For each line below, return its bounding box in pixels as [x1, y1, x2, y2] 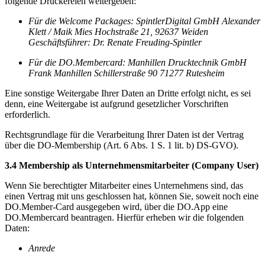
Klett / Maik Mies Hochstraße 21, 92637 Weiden [28, 26, 208, 37]
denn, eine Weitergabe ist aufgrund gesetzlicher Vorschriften [5, 98, 228, 109]
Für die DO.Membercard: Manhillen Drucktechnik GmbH [28, 57, 247, 67]
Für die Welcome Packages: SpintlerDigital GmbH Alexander [28, 15, 260, 26]
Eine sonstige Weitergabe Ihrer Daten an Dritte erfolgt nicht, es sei [5, 88, 251, 98]
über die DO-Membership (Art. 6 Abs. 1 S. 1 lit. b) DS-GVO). [5, 140, 238, 150]
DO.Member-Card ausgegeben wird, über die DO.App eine [5, 201, 228, 212]
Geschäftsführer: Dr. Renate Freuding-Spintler [28, 37, 202, 47]
